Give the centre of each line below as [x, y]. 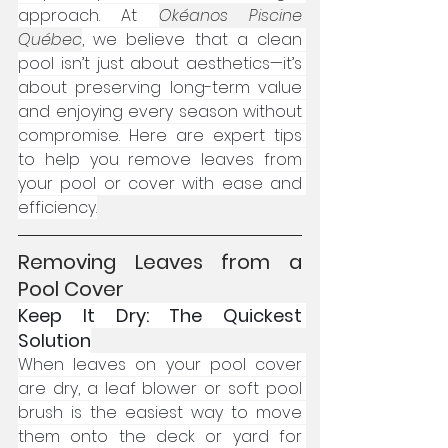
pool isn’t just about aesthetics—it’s [160, 63]
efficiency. [57, 207]
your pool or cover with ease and [160, 183]
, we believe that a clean [192, 39]
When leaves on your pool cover [160, 364]
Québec [50, 39]
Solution [54, 340]
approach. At [88, 15]
